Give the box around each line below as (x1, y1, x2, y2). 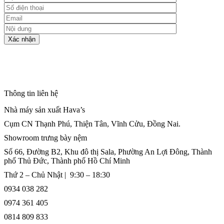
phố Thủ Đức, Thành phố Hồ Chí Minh (4, 156, 130, 165)
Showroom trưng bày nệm (4, 133, 87, 142)
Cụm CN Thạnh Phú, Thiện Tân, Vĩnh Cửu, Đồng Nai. (4, 119, 180, 128)
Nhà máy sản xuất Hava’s (4, 105, 85, 114)
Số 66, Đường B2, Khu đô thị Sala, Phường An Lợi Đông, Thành (4, 147, 212, 156)
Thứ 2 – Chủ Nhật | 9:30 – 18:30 (4, 170, 110, 179)
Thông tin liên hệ (4, 89, 58, 97)
